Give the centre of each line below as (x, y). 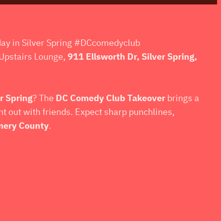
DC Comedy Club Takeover (110, 98)
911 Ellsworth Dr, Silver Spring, (132, 56)
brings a (182, 98)
